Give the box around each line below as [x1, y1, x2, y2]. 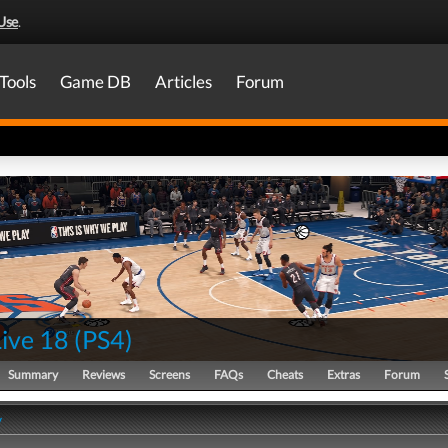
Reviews [82, 367, 125, 382]
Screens [149, 367, 190, 382]
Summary [8, 367, 58, 382]
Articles [155, 71, 212, 92]
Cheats [267, 367, 303, 382]
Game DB [60, 71, 131, 92]
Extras [327, 367, 360, 382]
